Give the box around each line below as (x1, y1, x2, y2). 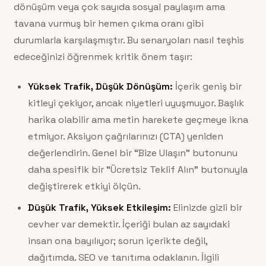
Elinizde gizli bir (170, 201, 242, 214)
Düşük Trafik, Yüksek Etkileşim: (27, 201, 171, 214)
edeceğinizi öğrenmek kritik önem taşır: (13, 50, 192, 63)
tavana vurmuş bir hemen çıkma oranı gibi (13, 17, 204, 30)
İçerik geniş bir (172, 80, 242, 93)
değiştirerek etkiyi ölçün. (27, 180, 141, 193)
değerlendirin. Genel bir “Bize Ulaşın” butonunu (27, 147, 237, 160)
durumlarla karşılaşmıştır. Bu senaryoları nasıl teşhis (13, 33, 244, 46)
